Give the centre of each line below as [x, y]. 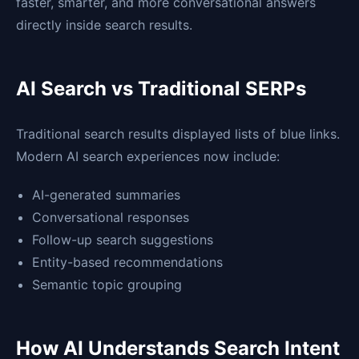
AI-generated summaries [106, 195]
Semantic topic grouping [107, 285]
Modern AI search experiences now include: [148, 157]
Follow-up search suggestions [123, 240]
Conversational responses [111, 218]
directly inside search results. [104, 25]
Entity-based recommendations [127, 262]
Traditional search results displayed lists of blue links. [178, 134]
